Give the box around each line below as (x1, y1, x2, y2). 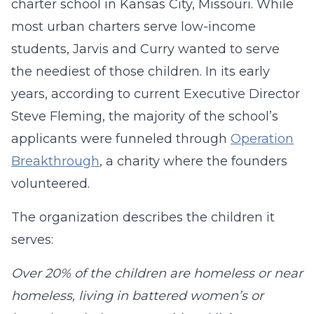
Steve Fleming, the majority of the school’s (11, 109, 278, 124)
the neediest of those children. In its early (11, 64, 270, 79)
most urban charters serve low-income (11, 19, 256, 34)
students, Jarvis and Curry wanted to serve (11, 41, 280, 57)
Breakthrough (11, 153, 100, 169)
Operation (231, 131, 294, 146)
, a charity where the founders (100, 153, 287, 169)
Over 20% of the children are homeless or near (11, 266, 303, 281)
